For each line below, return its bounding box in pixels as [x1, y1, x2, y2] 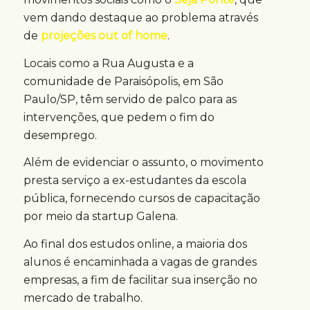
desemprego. [23, 128, 97, 142]
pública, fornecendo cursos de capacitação [23, 192, 260, 206]
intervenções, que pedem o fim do [23, 110, 215, 124]
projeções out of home [40, 29, 167, 43]
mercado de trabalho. [23, 291, 143, 305]
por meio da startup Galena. [23, 210, 178, 224]
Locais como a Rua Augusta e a [23, 56, 194, 70]
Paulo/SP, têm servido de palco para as [23, 92, 237, 106]
